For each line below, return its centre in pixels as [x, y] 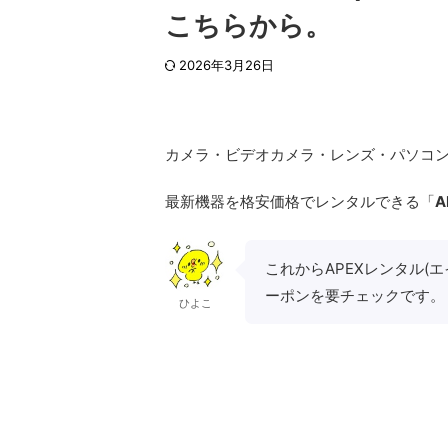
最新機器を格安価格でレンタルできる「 [300, 201]
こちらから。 [248, 25]
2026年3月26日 [226, 64]
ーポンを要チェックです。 [355, 295]
